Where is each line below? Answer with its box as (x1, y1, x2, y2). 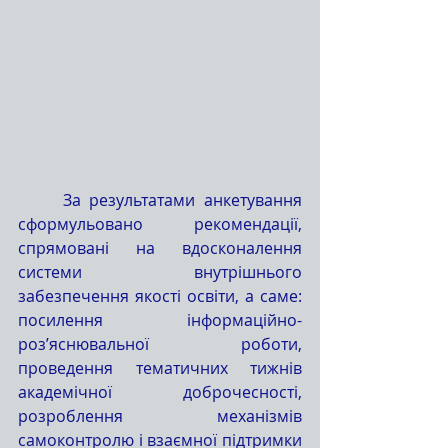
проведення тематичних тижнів (18, 356, 302, 379)
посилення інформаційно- (18, 308, 302, 331)
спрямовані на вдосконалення (18, 236, 302, 259)
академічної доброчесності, (18, 380, 302, 403)
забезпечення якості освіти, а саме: (18, 284, 302, 307)
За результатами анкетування (18, 188, 63, 211)
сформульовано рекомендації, (18, 212, 302, 235)
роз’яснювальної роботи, (18, 332, 302, 355)
